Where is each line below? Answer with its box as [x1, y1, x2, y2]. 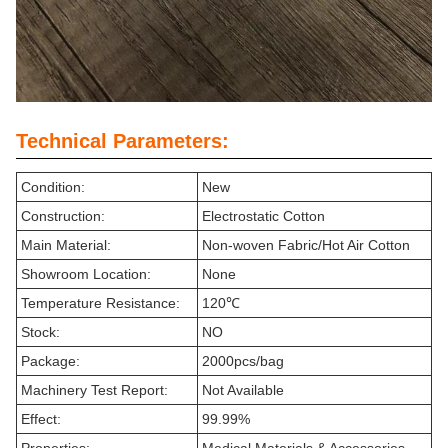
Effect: [21, 411, 61, 428]
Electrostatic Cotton [202, 208, 325, 225]
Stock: [21, 324, 60, 341]
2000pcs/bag [202, 353, 284, 370]
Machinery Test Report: [21, 382, 168, 399]
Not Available [202, 382, 284, 399]
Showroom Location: [21, 266, 151, 283]
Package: [21, 353, 80, 370]
